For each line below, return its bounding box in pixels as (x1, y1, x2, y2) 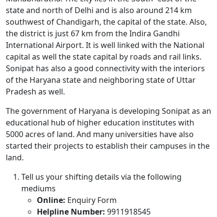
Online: (37, 195, 65, 205)
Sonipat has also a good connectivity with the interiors (6, 63, 205, 74)
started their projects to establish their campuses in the (6, 140, 210, 151)
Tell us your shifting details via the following (21, 171, 182, 182)
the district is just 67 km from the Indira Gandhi (6, 28, 180, 39)
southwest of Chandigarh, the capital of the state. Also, (6, 16, 207, 27)
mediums (21, 183, 56, 194)
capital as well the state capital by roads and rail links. (6, 51, 201, 62)
